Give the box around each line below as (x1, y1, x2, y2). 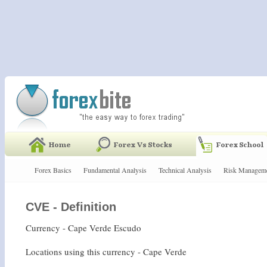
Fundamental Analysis (83, 165, 147, 175)
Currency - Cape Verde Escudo (26, 222, 141, 234)
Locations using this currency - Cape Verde (26, 246, 187, 258)
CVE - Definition (26, 200, 116, 213)
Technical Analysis (159, 165, 212, 175)
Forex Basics (35, 165, 72, 175)
